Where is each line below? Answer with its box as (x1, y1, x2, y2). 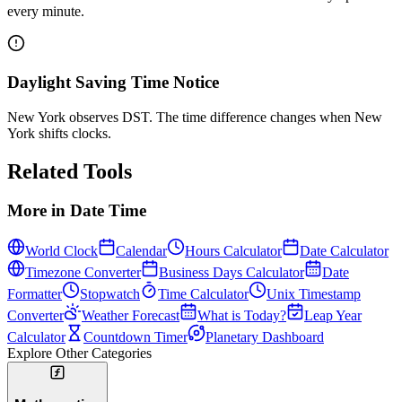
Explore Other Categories (7, 345, 152, 362)
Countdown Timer (83, 329, 188, 345)
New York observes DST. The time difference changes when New (7, 109, 382, 125)
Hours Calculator (185, 243, 282, 259)
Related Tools (7, 159, 132, 183)
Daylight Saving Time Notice (7, 72, 219, 92)
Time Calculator (158, 286, 249, 302)
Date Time (70, 201, 146, 221)
